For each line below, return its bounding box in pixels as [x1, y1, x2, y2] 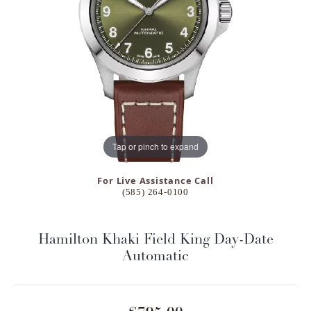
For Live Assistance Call [97, 174, 214, 187]
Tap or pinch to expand [112, 140, 199, 153]
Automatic [122, 249, 189, 264]
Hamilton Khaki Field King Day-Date [37, 233, 274, 247]
